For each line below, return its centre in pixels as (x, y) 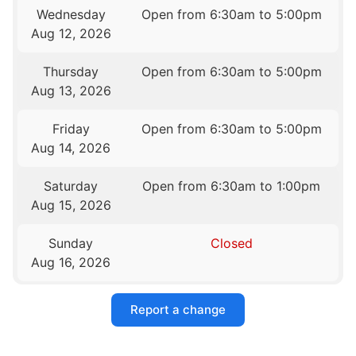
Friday (71, 128)
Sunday (71, 243)
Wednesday (71, 14)
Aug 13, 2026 (71, 90)
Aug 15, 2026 (71, 205)
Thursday (71, 71)
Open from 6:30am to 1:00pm (232, 186)
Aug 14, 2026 (71, 147)
